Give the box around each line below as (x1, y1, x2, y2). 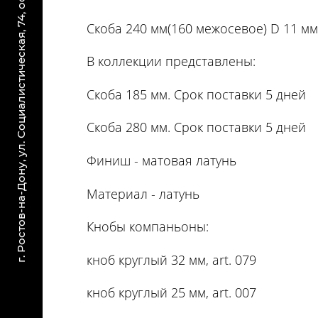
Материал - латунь (87, 185, 199, 202)
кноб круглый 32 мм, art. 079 (87, 251, 256, 268)
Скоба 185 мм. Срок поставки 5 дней (87, 85, 306, 103)
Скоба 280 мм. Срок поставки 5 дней (87, 119, 306, 136)
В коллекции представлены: (87, 53, 256, 70)
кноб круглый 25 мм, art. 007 (87, 284, 256, 302)
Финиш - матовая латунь (87, 151, 236, 169)
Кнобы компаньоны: (87, 218, 209, 236)
